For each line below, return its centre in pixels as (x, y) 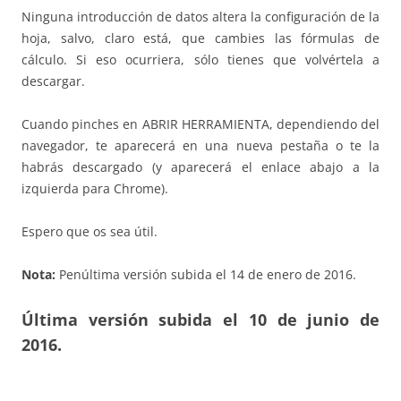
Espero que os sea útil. (90, 232)
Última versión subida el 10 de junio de (200, 320)
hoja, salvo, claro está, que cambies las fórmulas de (200, 38)
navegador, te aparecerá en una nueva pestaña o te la (200, 146)
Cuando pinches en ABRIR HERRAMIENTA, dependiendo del (200, 124)
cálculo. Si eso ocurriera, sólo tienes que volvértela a (200, 60)
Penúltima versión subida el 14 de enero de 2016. (206, 275)
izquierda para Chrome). (95, 189)
